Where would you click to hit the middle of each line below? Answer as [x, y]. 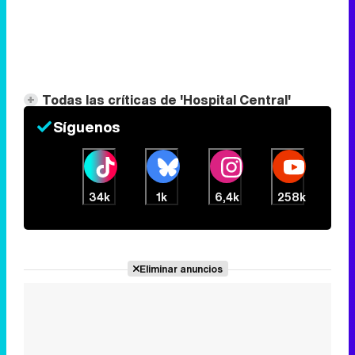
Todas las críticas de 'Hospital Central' [166, 100]
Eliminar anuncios [181, 269]
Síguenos [86, 127]
